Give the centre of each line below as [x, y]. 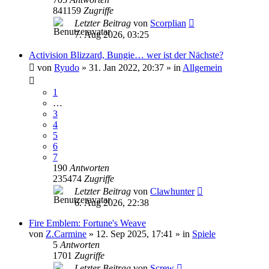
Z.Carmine [66, 234]
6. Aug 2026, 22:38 [112, 203]
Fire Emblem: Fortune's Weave [87, 223]
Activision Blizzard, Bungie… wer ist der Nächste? [126, 55]
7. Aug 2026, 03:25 [112, 35]
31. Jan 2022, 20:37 [126, 68]
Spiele [204, 234]
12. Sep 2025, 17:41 [134, 234]
